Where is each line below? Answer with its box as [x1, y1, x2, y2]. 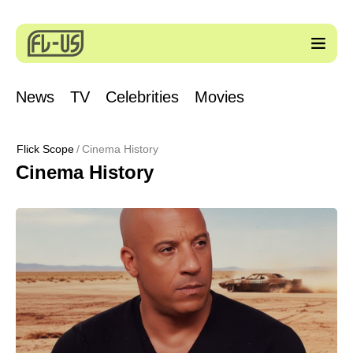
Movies [195, 88, 244, 106]
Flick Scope [17, 143, 74, 155]
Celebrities [106, 88, 179, 106]
